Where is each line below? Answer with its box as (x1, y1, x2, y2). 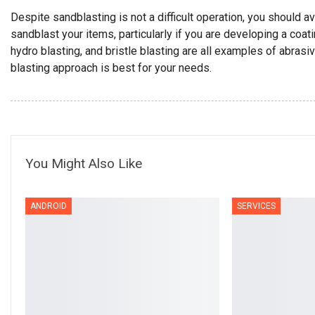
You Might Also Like (25, 155, 142, 172)
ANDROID (30, 201, 67, 211)
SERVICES (236, 201, 276, 211)
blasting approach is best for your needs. (11, 61, 212, 75)
